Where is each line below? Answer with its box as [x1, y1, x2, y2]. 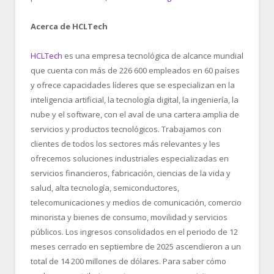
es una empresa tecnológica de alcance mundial [62, 50, 243, 62]
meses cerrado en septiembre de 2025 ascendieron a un [31, 241, 241, 253]
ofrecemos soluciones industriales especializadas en [31, 153, 229, 165]
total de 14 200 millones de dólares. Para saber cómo [31, 256, 226, 267]
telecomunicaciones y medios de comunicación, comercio [31, 197, 242, 209]
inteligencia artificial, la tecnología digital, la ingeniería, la [31, 94, 239, 106]
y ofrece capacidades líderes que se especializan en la [31, 80, 235, 91]
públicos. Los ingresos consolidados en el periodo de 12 [31, 226, 238, 238]
